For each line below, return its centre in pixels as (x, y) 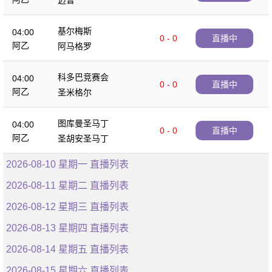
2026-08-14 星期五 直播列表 (67, 249)
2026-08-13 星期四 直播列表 (67, 228)
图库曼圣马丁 (83, 123)
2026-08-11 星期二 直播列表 (67, 185)
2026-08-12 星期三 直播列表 (67, 207)
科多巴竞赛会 (83, 77)
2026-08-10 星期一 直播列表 (67, 164)
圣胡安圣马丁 (83, 138)
